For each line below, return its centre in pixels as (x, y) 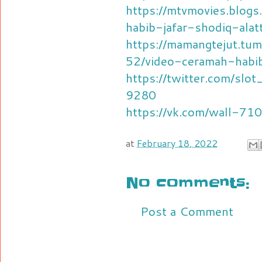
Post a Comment (187, 211)
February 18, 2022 (177, 143)
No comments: (188, 183)
